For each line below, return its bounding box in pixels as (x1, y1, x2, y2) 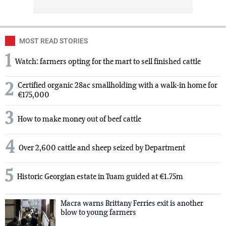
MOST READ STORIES (19, 37, 88, 45)
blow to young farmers (61, 209, 136, 217)
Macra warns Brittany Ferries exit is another (61, 200, 203, 208)
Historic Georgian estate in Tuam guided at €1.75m (17, 173, 183, 181)
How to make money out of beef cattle (18, 115, 141, 124)
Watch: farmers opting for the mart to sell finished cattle (15, 58, 201, 66)
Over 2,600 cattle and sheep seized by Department (19, 144, 185, 152)
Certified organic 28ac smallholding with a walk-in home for (18, 82, 217, 90)
